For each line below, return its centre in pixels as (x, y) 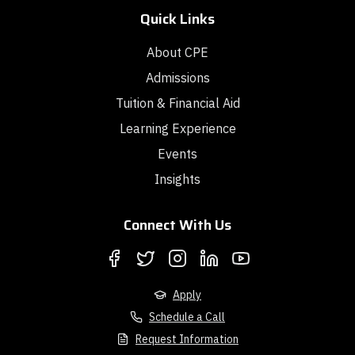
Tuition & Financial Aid (177, 103)
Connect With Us (177, 225)
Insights (177, 179)
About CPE (177, 52)
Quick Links (177, 19)
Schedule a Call (187, 317)
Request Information (187, 339)
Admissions (177, 78)
